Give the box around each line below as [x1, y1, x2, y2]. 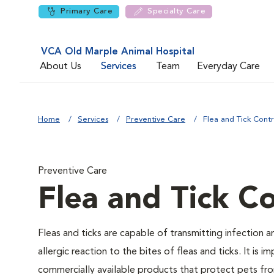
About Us [40, 61, 81, 72]
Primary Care [61, 7, 113, 15]
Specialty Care [147, 7, 206, 15]
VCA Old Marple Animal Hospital [41, 47, 194, 57]
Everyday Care [197, 61, 260, 72]
